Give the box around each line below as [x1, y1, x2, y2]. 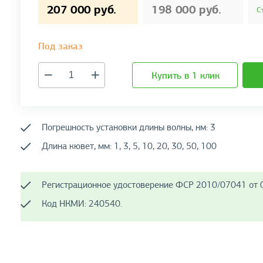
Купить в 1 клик [151, 69, 220, 82]
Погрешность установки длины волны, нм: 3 [41, 121, 215, 133]
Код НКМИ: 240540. [41, 197, 122, 210]
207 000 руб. [46, 1, 116, 17]
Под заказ [38, 40, 83, 52]
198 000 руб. [151, 1, 221, 17]
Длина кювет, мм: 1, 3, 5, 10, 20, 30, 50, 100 [41, 140, 217, 152]
